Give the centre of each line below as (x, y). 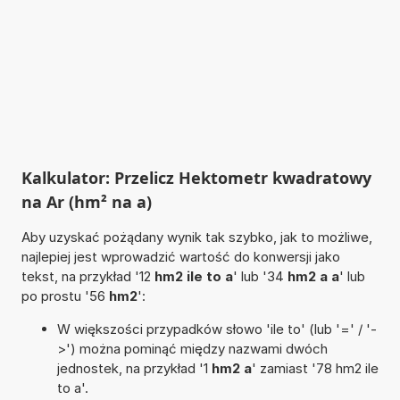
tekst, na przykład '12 (87, 276)
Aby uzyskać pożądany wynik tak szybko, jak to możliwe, (196, 237)
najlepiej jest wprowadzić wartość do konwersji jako (180, 256)
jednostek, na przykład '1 (134, 368)
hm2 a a (313, 276)
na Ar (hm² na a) (86, 201)
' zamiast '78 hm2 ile (315, 368)
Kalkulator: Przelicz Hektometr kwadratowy (196, 177)
